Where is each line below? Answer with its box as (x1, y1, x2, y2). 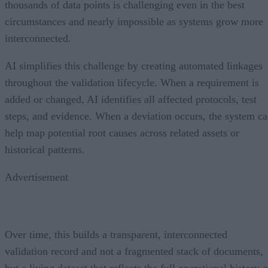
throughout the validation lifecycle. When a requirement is (5, 76, 259, 89)
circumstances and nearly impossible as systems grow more (5, 15, 263, 28)
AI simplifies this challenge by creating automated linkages (5, 59, 263, 72)
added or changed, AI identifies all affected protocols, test (5, 93, 257, 105)
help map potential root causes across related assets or (5, 126, 239, 139)
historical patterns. (5, 143, 85, 156)
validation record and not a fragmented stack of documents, (5, 245, 263, 257)
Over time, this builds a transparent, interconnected (5, 228, 227, 240)
